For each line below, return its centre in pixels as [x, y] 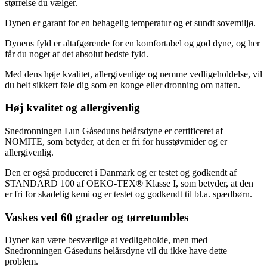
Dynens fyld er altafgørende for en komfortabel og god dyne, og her [132, 43]
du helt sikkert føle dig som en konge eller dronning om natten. [122, 85]
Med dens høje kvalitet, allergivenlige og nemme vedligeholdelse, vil [133, 74]
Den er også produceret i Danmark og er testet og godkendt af [121, 173]
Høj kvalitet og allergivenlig [72, 108]
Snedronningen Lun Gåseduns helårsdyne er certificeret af [114, 131]
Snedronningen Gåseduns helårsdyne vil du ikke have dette [116, 251]
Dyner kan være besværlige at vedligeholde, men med [106, 240]
